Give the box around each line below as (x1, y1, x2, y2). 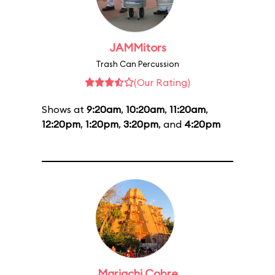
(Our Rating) (134, 76, 190, 88)
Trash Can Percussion (96, 59, 179, 69)
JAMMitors (109, 41, 166, 55)
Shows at (42, 103, 87, 115)
